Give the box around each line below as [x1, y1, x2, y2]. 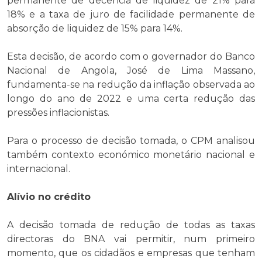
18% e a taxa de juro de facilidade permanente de [7, 8, 255, 20]
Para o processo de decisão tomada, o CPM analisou [7, 135, 255, 146]
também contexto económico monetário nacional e [7, 149, 255, 160]
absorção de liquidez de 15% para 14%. [7, 22, 182, 34]
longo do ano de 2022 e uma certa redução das [7, 92, 255, 104]
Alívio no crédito [7, 191, 91, 202]
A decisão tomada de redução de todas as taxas [7, 219, 255, 230]
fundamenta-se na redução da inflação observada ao [7, 78, 255, 90]
